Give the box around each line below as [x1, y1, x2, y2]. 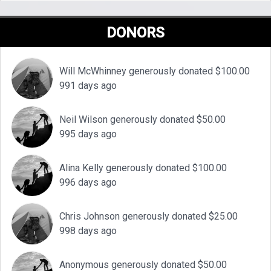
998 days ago [59, 225, 117, 237]
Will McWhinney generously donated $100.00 [59, 65, 250, 77]
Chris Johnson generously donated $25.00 [59, 211, 238, 223]
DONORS [106, 24, 165, 42]
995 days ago [59, 128, 117, 140]
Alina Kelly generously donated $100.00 [59, 162, 227, 174]
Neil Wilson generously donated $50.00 [59, 114, 226, 126]
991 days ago [59, 80, 117, 92]
